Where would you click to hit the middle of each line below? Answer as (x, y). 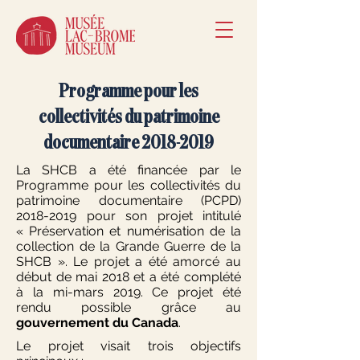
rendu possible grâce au (129, 307)
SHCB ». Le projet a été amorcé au (129, 262)
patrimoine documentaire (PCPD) (129, 200)
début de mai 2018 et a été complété (129, 277)
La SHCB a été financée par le (129, 170)
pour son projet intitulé (159, 216)
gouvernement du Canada (97, 323)
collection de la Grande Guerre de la (129, 246)
